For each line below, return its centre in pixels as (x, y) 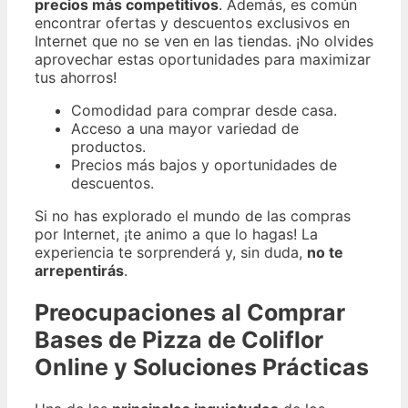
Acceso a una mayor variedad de (185, 129)
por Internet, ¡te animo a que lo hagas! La (176, 235)
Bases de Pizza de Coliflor (179, 339)
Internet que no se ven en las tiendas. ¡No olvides (204, 41)
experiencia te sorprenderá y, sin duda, (171, 253)
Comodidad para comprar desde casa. (204, 111)
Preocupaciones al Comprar (190, 312)
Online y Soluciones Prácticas (202, 367)
